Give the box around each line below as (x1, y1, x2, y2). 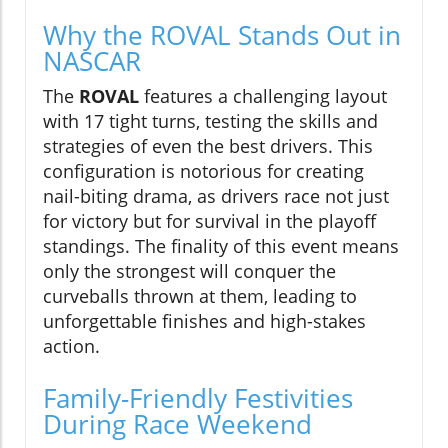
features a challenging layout (139, 83, 387, 108)
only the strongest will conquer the (43, 258, 336, 283)
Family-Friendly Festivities (43, 379, 353, 416)
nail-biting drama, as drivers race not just (43, 183, 389, 208)
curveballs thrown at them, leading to (43, 283, 357, 308)
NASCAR (43, 42, 141, 79)
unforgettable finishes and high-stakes (43, 308, 366, 333)
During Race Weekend (43, 405, 312, 442)
